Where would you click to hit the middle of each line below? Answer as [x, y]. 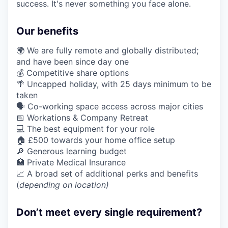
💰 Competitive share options [73, 73]
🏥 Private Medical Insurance [71, 163]
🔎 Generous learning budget [72, 151]
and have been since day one [73, 62]
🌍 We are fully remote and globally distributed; [107, 51]
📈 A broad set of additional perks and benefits [107, 174]
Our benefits [47, 31]
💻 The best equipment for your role [85, 129]
